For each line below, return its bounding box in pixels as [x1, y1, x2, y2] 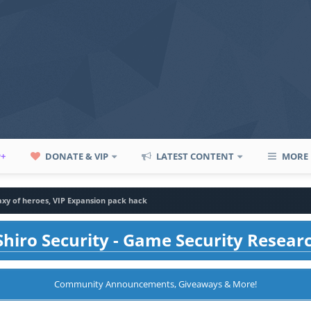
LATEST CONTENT [154, 150, 235, 162]
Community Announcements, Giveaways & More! [54, 278, 257, 290]
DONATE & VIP [43, 150, 109, 162]
